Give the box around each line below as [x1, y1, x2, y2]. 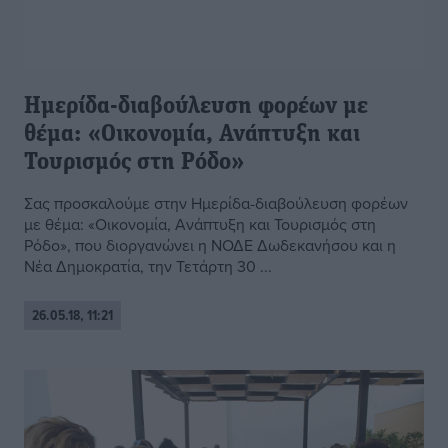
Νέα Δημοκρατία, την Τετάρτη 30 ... [24, 255, 272, 278]
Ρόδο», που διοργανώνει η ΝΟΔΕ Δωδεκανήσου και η [24, 234, 396, 257]
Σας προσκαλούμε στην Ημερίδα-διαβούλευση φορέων [24, 192, 408, 215]
